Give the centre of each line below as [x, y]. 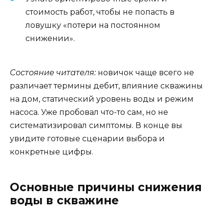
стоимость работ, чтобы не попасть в [100, 12]
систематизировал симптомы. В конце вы [96, 125]
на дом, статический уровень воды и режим [102, 99]
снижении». [50, 38]
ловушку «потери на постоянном [93, 25]
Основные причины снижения [106, 187]
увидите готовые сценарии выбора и [87, 138]
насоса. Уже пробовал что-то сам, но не [89, 112]
